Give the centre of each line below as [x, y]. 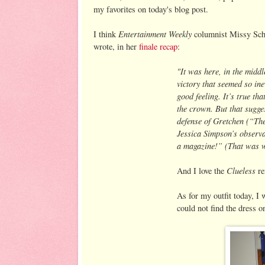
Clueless [242, 170]
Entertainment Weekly [155, 33]
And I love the [202, 170]
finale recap [158, 46]
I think [106, 34]
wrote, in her [116, 46]
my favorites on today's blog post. [151, 9]
